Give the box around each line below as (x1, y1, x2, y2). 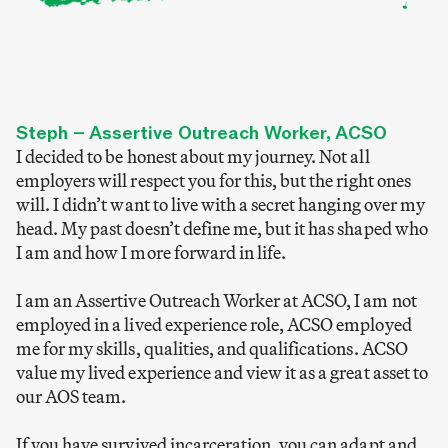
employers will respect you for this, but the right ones (16, 169, 411, 193)
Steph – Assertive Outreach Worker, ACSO (16, 121, 387, 146)
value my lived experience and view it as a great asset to (16, 361, 428, 385)
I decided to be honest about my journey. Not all (16, 145, 370, 169)
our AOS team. (16, 385, 127, 409)
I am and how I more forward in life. (16, 241, 287, 265)
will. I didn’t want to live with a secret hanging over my (16, 193, 425, 217)
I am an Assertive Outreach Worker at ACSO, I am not (16, 289, 417, 313)
